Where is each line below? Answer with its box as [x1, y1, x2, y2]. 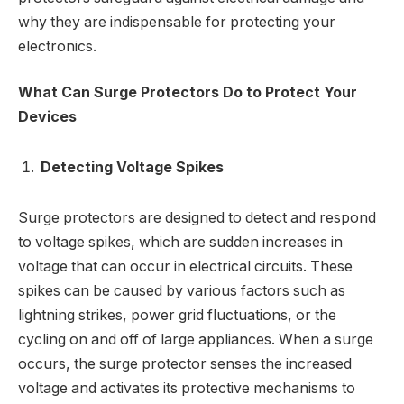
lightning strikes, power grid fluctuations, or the [18, 306, 336, 324]
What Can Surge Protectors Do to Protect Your [18, 84, 357, 102]
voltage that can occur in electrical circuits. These [18, 257, 353, 275]
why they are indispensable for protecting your [18, 13, 335, 31]
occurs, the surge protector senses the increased [18, 354, 352, 372]
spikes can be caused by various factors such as [18, 281, 345, 299]
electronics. [18, 37, 96, 55]
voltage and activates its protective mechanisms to [18, 379, 355, 397]
